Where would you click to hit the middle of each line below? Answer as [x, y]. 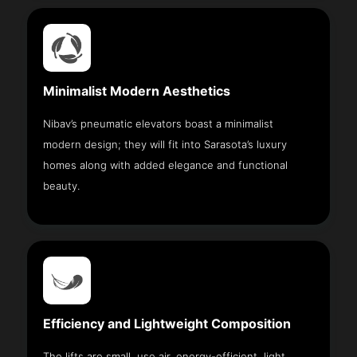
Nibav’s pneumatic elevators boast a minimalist [159, 123]
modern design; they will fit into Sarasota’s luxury [165, 144]
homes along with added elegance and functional [166, 165]
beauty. [62, 185]
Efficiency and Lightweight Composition [167, 324]
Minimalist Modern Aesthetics [137, 91]
